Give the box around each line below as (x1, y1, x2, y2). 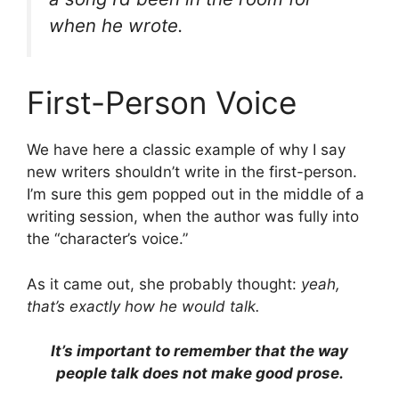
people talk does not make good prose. (55, 364, 344, 383)
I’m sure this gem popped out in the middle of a (27, 185, 364, 204)
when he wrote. (49, 13, 183, 37)
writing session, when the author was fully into (27, 208, 359, 226)
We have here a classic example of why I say (27, 141, 346, 159)
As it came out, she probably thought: (27, 274, 301, 293)
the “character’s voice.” (27, 230, 188, 248)
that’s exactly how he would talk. (27, 297, 260, 315)
